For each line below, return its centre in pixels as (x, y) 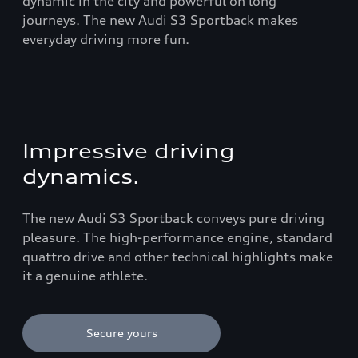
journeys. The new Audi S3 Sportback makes (160, 20)
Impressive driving (129, 151)
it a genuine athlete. (85, 275)
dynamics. (81, 176)
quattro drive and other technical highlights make (178, 256)
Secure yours (121, 332)
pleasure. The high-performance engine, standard (177, 237)
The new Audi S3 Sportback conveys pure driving (173, 218)
